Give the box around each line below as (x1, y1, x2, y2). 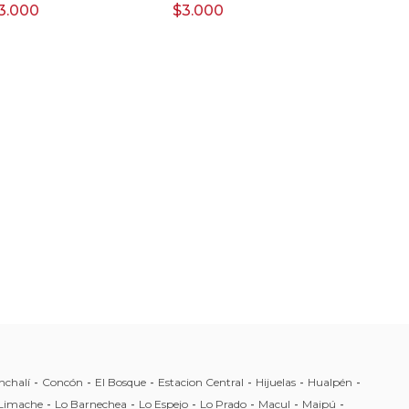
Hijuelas (256, 374, 296, 389)
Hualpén (308, 374, 352, 389)
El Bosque (95, 374, 146, 389)
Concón (42, 374, 83, 389)
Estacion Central (158, 374, 244, 389)
